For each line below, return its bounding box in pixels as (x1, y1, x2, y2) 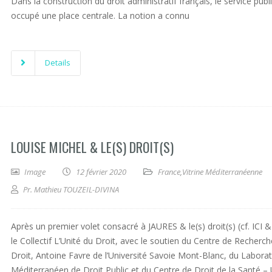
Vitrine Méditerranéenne (182, 166, 262, 177)
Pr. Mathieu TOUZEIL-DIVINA (23, 184, 119, 195)
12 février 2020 (76, 166, 126, 177)
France (158, 166, 180, 177)
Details (45, 57, 70, 68)
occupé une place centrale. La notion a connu (11, 10, 189, 21)
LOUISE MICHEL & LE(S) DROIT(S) (11, 137, 174, 157)
